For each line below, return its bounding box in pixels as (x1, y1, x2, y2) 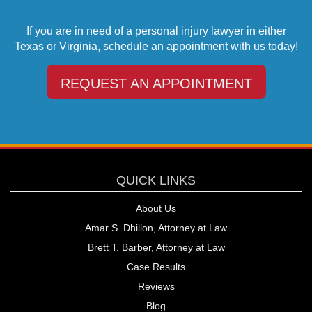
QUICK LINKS (116, 173, 196, 187)
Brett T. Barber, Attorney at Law (87, 241, 225, 253)
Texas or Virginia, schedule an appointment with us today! (14, 40, 298, 52)
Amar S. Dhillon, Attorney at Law (85, 221, 227, 233)
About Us (136, 202, 176, 214)
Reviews (137, 280, 175, 292)
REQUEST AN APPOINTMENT (60, 75, 252, 91)
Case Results (127, 260, 185, 272)
